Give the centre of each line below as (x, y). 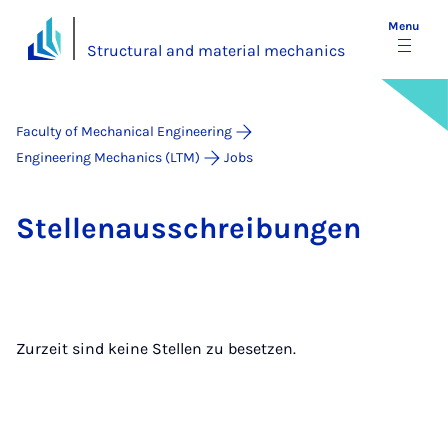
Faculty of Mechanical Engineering (124, 131)
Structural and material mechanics (216, 50)
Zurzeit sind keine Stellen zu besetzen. (156, 348)
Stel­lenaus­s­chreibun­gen (188, 228)
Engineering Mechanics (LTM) (108, 157)
